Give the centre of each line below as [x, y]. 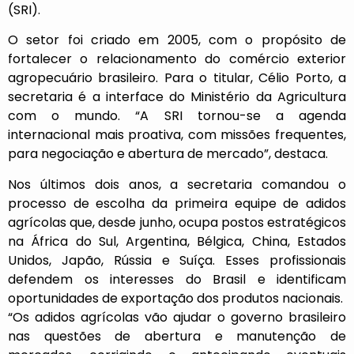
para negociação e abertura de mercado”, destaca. [168, 154]
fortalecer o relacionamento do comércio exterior [177, 59]
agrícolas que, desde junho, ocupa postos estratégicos [177, 222]
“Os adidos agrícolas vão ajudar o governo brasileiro [177, 317]
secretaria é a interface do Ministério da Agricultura [177, 97]
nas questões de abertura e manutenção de [177, 336]
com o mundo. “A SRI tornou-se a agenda [177, 116]
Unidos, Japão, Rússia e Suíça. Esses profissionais [177, 260]
